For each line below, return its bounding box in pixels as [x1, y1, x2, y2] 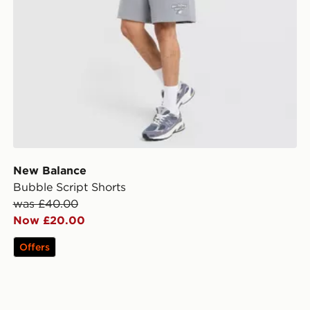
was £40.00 [12, 196, 78, 210]
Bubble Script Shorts [12, 179, 126, 194]
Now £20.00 [12, 212, 85, 227]
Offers [19, 240, 50, 253]
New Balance [12, 163, 86, 177]
